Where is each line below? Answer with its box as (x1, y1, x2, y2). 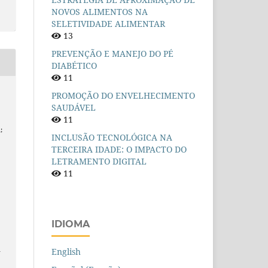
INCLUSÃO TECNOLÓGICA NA (51, 132, 172, 144)
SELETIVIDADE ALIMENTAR (51, 18, 165, 30)
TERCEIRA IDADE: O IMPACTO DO (51, 144, 187, 156)
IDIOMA (51, 218, 90, 230)
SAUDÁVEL (51, 102, 96, 114)
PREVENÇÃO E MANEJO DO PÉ (51, 48, 173, 60)
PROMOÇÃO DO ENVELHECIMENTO (51, 90, 195, 102)
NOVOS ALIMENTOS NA (51, 6, 148, 18)
